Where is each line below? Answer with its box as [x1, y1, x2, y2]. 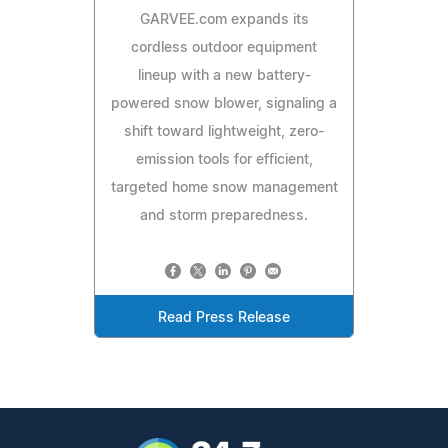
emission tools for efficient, [135, 153, 313, 168]
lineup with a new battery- [137, 69, 311, 84]
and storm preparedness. [140, 209, 308, 224]
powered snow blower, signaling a [111, 97, 337, 112]
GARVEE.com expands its [139, 13, 309, 28]
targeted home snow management [110, 181, 338, 196]
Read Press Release [158, 311, 290, 326]
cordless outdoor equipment [131, 41, 317, 56]
